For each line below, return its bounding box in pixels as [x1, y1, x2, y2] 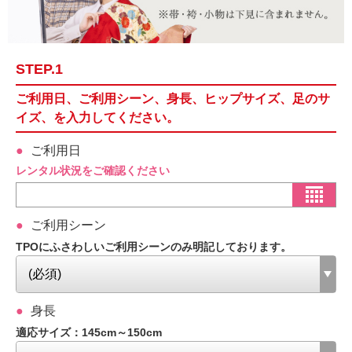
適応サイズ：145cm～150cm [16, 325, 162, 339]
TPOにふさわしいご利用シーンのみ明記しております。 [16, 240, 291, 253]
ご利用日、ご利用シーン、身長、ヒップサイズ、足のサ [16, 91, 330, 105]
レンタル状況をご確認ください [16, 163, 170, 177]
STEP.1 [16, 60, 63, 77]
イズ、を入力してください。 [16, 110, 179, 124]
